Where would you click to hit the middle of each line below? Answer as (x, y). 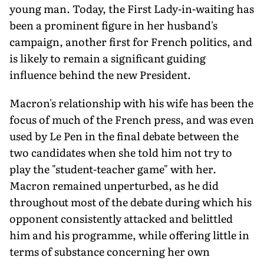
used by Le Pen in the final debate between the (124, 136)
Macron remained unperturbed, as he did (114, 185)
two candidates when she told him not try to (121, 152)
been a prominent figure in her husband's (113, 25)
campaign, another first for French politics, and (131, 41)
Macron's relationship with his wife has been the (131, 103)
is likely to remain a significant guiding (108, 58)
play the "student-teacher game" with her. (113, 169)
